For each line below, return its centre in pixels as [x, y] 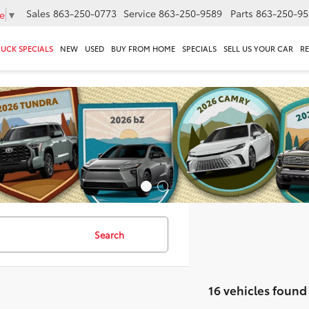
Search [109, 235]
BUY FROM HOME [143, 49]
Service [140, 13]
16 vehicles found [258, 290]
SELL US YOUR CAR [258, 49]
